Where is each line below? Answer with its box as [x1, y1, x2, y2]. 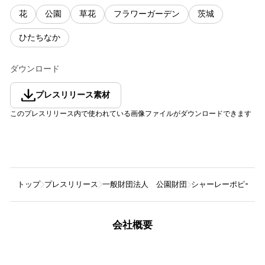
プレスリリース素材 [35, 91, 110, 100]
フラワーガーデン [114, 9, 180, 19]
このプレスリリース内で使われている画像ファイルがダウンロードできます [10, 109, 251, 118]
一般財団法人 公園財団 [102, 180, 187, 189]
